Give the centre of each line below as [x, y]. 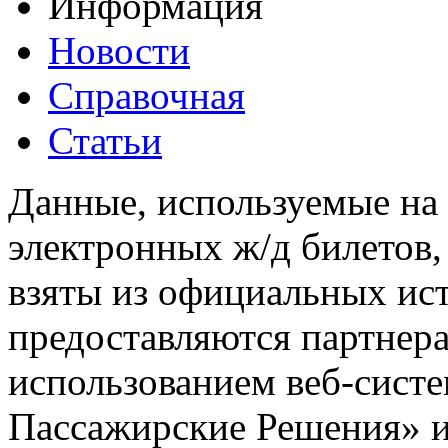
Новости [119, 50]
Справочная [146, 95]
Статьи [105, 140]
